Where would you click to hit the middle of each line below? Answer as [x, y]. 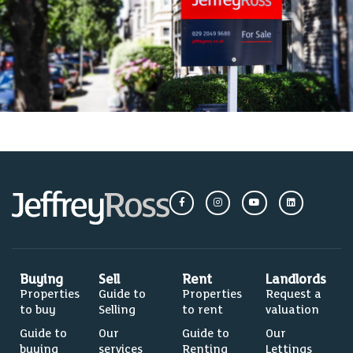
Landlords [296, 279]
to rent [203, 310]
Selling [117, 310]
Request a [294, 294]
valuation [293, 310]
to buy [38, 310]
